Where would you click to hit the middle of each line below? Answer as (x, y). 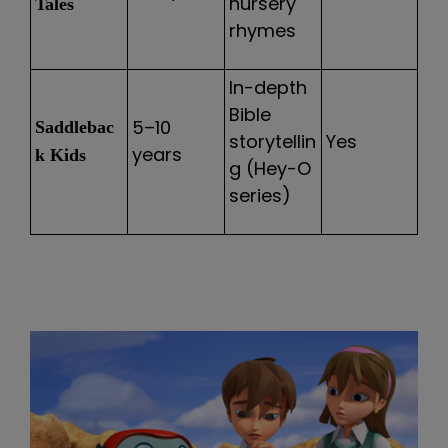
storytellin (272, 141)
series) (260, 195)
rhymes (262, 30)
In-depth (268, 87)
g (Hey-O (270, 168)
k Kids (60, 154)
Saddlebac (74, 126)
